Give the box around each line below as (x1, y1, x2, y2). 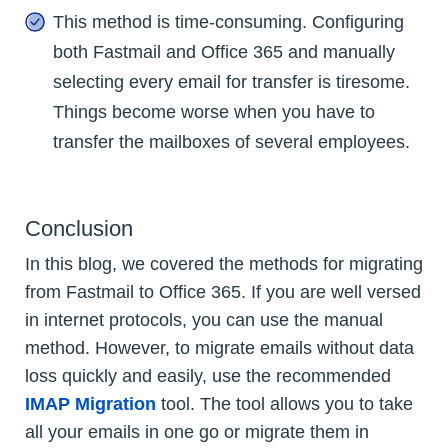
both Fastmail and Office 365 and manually (53, 41, 395, 62)
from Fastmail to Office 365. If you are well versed (25, 281, 421, 302)
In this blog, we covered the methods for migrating (25, 253, 423, 274)
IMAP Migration (25, 393, 156, 414)
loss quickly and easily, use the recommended (25, 365, 391, 386)
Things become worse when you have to (53, 101, 375, 122)
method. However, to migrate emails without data (25, 337, 414, 358)
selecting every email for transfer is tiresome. (53, 71, 410, 92)
